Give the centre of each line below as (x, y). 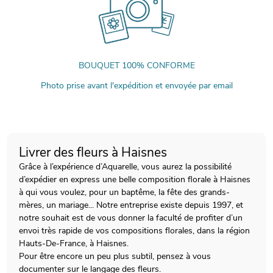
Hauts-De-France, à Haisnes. (74, 243)
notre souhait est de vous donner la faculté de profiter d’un (131, 218)
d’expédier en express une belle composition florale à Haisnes (135, 179)
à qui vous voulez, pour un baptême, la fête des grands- (125, 192)
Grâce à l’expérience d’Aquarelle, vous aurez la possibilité (126, 166)
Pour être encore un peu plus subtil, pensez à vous (115, 256)
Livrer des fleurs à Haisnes (93, 152)
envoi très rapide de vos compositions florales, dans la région (135, 230)
